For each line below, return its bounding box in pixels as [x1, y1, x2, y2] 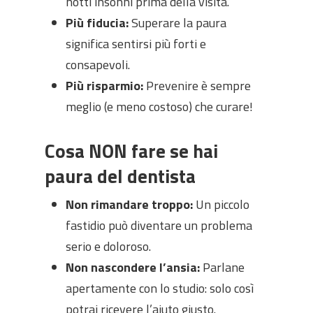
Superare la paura [129, 13, 226, 32]
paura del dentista [45, 161, 196, 190]
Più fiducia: [66, 13, 129, 32]
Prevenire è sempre [143, 76, 251, 95]
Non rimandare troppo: [66, 195, 193, 214]
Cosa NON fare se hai [45, 136, 218, 165]
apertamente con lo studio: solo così [66, 279, 254, 298]
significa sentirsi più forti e [66, 34, 206, 53]
